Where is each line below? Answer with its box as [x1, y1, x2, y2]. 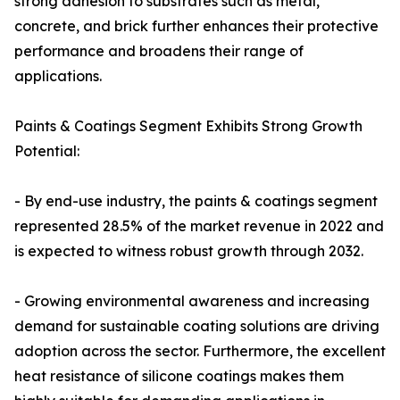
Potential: [14, 142, 79, 161]
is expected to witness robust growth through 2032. [14, 242, 363, 261]
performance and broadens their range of [14, 42, 304, 61]
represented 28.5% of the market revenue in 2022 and [14, 217, 384, 236]
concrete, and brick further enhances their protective [14, 17, 379, 36]
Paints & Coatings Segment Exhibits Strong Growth [14, 117, 362, 136]
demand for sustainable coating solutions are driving [14, 317, 379, 336]
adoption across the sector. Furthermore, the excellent [14, 342, 386, 361]
